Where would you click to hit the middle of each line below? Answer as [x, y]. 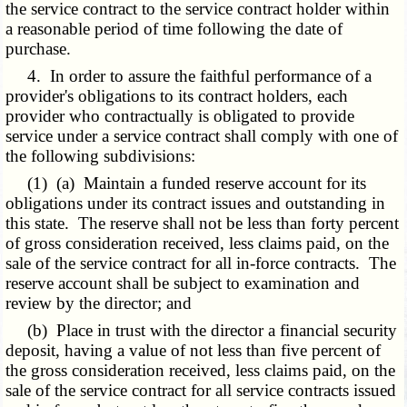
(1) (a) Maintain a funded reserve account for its [186, 184]
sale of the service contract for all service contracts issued [201, 391]
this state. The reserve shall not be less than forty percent [203, 223]
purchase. [39, 49]
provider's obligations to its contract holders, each [177, 96]
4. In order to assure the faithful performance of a [189, 76]
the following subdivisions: [101, 156]
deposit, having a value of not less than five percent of [194, 351]
